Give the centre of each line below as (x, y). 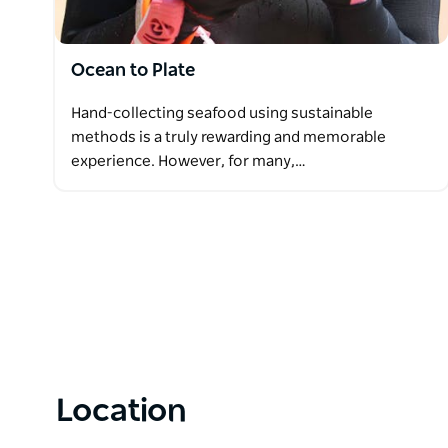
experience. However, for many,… (188, 162)
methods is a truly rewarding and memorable (228, 138)
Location (121, 411)
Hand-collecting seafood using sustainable (222, 114)
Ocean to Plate (133, 71)
